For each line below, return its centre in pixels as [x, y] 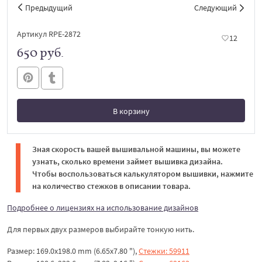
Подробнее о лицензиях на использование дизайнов [103, 207]
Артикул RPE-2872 [49, 34]
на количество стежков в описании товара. [111, 186]
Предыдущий [49, 8]
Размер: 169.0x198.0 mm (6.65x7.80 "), [73, 251]
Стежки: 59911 [164, 251]
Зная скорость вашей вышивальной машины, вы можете [136, 149]
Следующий [216, 8]
